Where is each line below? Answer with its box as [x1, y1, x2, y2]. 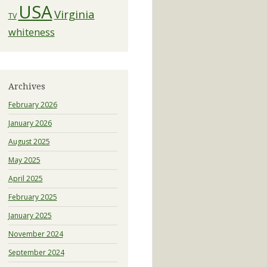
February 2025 [8, 191, 57, 202]
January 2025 [8, 210, 52, 221]
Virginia [54, 6, 95, 21]
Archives [8, 81, 45, 91]
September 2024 [8, 247, 64, 257]
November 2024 [8, 228, 63, 239]
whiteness [8, 24, 55, 39]
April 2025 [8, 173, 43, 184]
